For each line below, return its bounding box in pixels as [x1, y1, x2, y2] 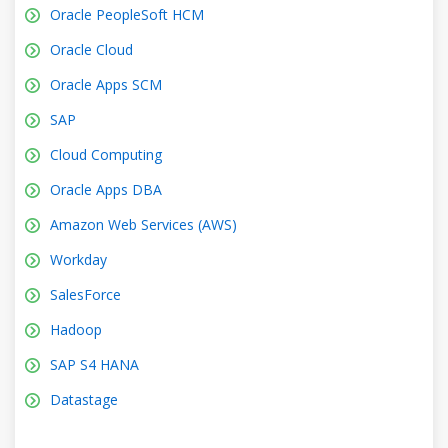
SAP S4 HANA [50, 354, 139, 374]
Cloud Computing [50, 144, 162, 164]
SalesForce [50, 284, 121, 304]
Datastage [50, 389, 118, 409]
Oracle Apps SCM [50, 74, 162, 94]
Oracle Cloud [50, 39, 133, 59]
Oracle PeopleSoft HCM [50, 4, 204, 24]
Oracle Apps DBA [50, 179, 162, 199]
